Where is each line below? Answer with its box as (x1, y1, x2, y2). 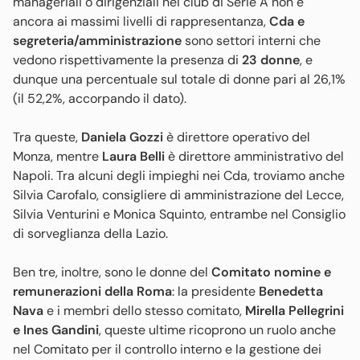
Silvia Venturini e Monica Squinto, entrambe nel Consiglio (13, 205, 346, 223)
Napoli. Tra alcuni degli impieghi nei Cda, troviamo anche (13, 166, 345, 184)
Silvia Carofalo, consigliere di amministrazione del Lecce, (13, 186, 344, 203)
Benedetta (259, 282, 323, 300)
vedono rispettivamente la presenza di (13, 51, 239, 68)
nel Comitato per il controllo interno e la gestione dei (13, 340, 321, 358)
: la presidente (172, 282, 259, 300)
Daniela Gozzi (81, 128, 166, 145)
